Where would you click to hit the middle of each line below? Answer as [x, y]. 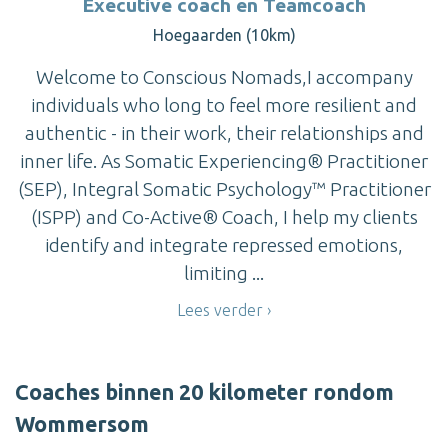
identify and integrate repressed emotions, [224, 244]
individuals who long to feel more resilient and [224, 104]
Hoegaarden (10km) [224, 34]
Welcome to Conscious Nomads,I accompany [224, 76]
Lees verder [220, 309]
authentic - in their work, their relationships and [224, 132]
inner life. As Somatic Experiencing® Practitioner [224, 160]
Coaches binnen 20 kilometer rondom [204, 392]
